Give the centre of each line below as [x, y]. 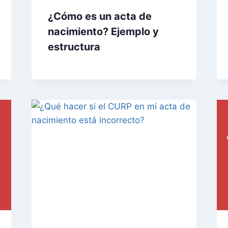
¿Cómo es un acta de [99, 17]
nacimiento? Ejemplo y [103, 32]
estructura [74, 47]
